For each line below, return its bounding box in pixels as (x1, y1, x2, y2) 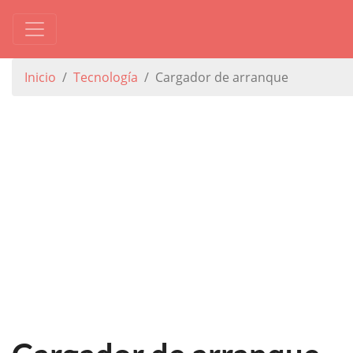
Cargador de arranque (155, 69, 288, 86)
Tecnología (73, 69, 138, 86)
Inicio (24, 69, 56, 86)
